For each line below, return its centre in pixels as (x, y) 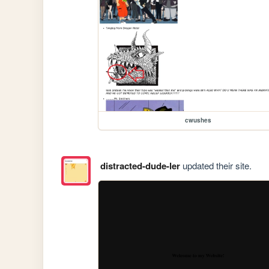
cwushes (198, 120)
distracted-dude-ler (140, 166)
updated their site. (216, 166)
